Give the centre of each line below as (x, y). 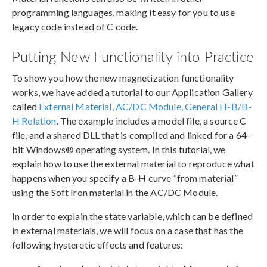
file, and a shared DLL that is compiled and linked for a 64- (131, 135)
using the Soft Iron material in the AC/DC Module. (115, 192)
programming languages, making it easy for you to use (123, 12)
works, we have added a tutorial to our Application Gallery (132, 92)
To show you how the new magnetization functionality (123, 77)
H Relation (34, 120)
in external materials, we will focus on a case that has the (128, 230)
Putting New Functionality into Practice (133, 56)
